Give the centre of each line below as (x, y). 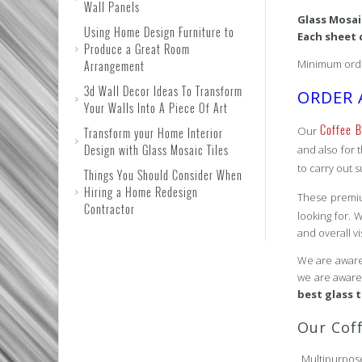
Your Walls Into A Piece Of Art (156, 108)
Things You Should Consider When (163, 175)
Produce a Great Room (137, 49)
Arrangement (114, 66)
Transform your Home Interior (154, 133)
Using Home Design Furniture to (159, 32)
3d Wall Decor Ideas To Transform (163, 91)
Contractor (109, 209)
